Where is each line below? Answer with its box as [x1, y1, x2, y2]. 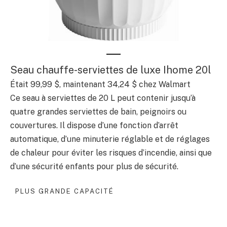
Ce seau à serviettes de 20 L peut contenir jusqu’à [10, 93, 196, 103]
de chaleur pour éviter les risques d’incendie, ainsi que [10, 147, 212, 158]
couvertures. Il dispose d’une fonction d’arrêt [10, 120, 178, 130]
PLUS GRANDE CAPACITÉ [15, 187, 114, 196]
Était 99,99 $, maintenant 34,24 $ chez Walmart [10, 79, 191, 89]
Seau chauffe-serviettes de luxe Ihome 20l [10, 63, 211, 76]
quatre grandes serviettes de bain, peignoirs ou [10, 106, 186, 117]
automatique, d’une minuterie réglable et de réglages [10, 134, 210, 144]
